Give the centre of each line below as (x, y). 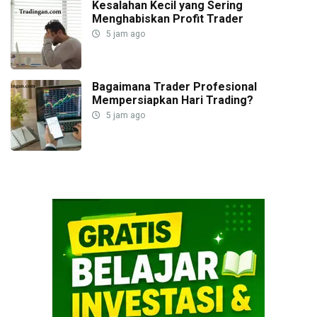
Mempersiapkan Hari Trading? (173, 100)
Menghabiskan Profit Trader (168, 18)
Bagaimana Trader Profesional (174, 86)
